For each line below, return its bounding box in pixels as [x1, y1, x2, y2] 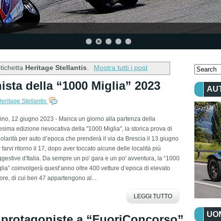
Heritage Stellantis [25, 64, 87, 72]
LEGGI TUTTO [134, 192, 172, 200]
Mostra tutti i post [93, 64, 147, 72]
